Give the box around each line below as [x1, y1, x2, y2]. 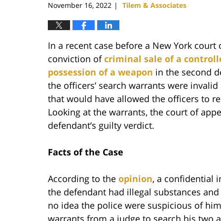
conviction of [48, 52, 104, 65]
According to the [48, 172, 118, 184]
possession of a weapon [48, 66, 153, 78]
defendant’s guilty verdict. [48, 119, 154, 131]
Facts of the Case [48, 146, 123, 158]
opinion [118, 172, 152, 184]
